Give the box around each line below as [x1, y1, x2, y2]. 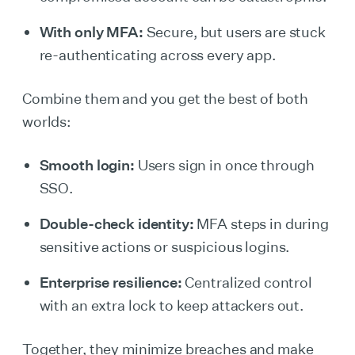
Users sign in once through [134, 156, 315, 174]
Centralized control [181, 273, 312, 291]
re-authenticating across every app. [39, 46, 276, 63]
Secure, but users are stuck [143, 23, 326, 40]
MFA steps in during [193, 215, 329, 232]
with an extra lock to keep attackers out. [39, 296, 304, 314]
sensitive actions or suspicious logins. [39, 238, 290, 255]
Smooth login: [39, 156, 135, 174]
